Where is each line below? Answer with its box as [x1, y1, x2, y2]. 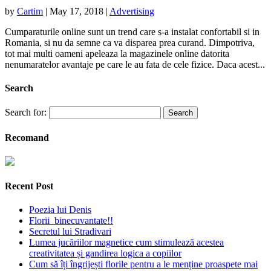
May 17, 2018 [50, 5, 103, 16]
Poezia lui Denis [29, 204, 91, 215]
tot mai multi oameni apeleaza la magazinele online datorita [5, 48, 229, 59]
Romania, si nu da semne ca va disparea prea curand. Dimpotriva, [5, 37, 255, 48]
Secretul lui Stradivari [29, 226, 111, 237]
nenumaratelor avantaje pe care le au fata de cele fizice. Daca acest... [5, 59, 265, 70]
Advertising [109, 5, 154, 16]
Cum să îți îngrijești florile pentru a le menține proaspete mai [29, 259, 258, 270]
